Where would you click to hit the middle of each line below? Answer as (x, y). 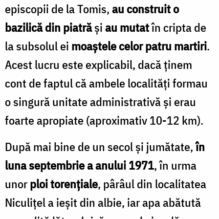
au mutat (128, 27)
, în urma (175, 165)
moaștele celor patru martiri (139, 46)
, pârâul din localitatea (152, 184)
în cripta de (179, 27)
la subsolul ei (38, 46)
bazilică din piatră (48, 27)
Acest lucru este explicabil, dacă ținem (99, 64)
